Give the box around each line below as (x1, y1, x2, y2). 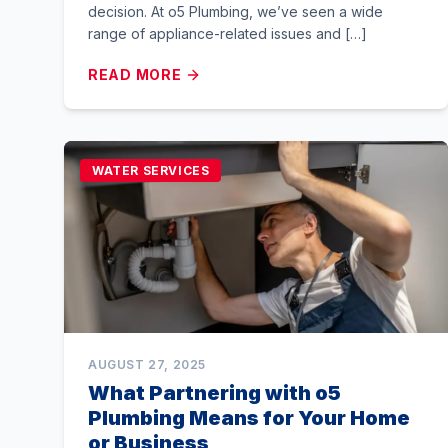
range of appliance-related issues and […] (88, 25, 367, 42)
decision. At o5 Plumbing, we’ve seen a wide (88, 3, 383, 20)
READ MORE (88, 66, 182, 83)
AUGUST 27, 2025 (88, 357, 206, 372)
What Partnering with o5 (88, 381, 341, 405)
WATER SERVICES (92, 163, 210, 178)
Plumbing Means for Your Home (88, 406, 410, 430)
